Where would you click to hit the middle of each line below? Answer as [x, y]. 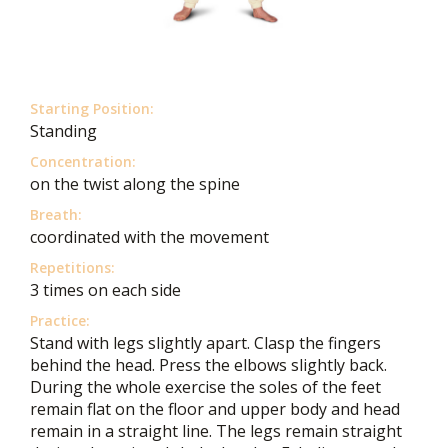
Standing [63, 131]
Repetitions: [72, 267]
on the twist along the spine [135, 184]
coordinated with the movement [149, 237]
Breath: [56, 214]
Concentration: [83, 161]
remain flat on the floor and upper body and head [215, 409]
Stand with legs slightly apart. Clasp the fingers [205, 343]
